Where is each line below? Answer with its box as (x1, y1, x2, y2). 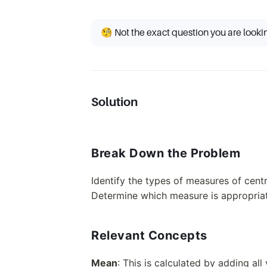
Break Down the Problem (91, 146, 240, 160)
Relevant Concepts (91, 228, 207, 243)
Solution (91, 95, 138, 108)
